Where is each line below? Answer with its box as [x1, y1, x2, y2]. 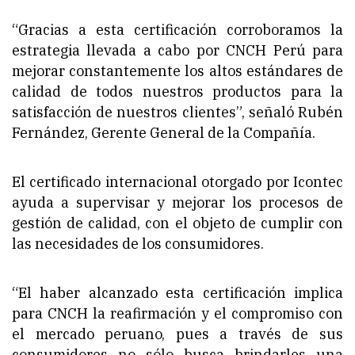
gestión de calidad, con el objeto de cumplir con [12, 213, 343, 232]
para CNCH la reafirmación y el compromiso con [12, 303, 343, 323]
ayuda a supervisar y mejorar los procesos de [12, 193, 343, 212]
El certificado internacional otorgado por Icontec [12, 172, 343, 191]
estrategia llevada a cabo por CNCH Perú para [12, 40, 343, 59]
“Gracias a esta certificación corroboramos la [12, 20, 343, 39]
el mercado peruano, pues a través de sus [12, 324, 343, 343]
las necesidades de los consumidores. [12, 234, 264, 253]
